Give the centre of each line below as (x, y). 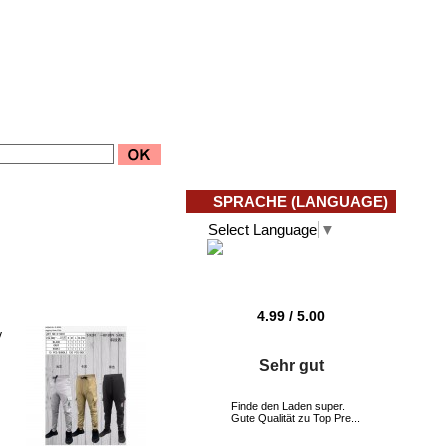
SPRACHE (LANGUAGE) (300, 201)
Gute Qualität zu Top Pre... (295, 418)
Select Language (262, 229)
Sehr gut (291, 365)
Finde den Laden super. (288, 406)
